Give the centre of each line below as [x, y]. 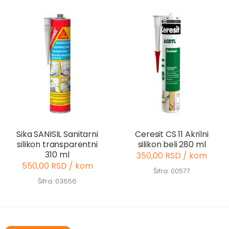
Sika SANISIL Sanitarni [57, 134]
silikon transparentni [57, 145]
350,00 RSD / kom [172, 156]
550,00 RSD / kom [57, 166]
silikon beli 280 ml [172, 145]
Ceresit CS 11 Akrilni [172, 134]
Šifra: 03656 [57, 181]
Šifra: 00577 [172, 171]
